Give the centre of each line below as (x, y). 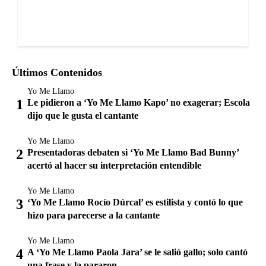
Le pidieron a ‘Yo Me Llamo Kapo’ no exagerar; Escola (139, 102)
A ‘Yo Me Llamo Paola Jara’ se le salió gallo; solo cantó (137, 252)
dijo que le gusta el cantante (83, 115)
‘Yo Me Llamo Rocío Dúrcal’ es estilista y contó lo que (135, 202)
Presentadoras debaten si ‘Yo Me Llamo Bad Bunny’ (133, 152)
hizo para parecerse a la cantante (94, 215)
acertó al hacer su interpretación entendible (114, 165)
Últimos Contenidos (57, 72)
